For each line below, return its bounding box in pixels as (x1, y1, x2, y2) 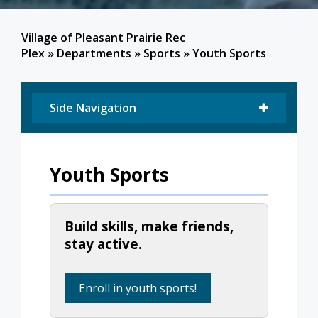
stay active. (65, 234, 142, 253)
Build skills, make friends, (65, 216, 234, 235)
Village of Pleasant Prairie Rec (21, 30, 185, 46)
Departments (57, 45, 131, 62)
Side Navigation (50, 100, 136, 116)
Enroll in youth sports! (79, 280, 197, 296)
